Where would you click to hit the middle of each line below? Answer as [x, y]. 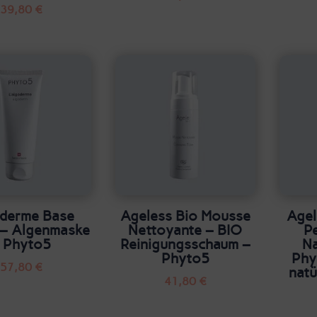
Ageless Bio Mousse [185, 215]
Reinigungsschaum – [185, 244]
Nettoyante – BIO [185, 230]
